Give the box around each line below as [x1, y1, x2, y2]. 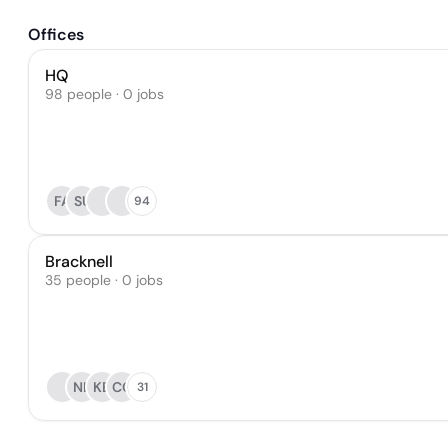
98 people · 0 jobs [45, 85, 164, 103]
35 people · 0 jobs [45, 271, 163, 289]
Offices [28, 24, 84, 45]
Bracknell [45, 251, 113, 272]
